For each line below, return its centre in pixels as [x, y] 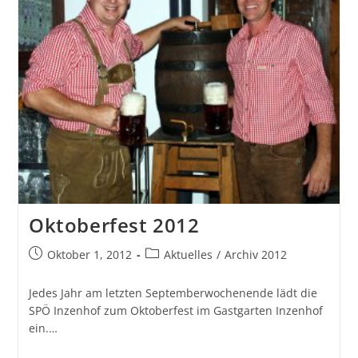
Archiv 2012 [255, 254]
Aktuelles [188, 254]
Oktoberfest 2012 [114, 225]
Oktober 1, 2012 [89, 254]
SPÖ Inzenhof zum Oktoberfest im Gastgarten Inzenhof [175, 310]
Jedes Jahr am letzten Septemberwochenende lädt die [173, 292]
